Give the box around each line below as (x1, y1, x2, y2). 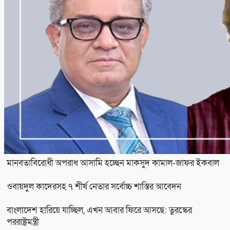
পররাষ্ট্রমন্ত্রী (7, 216, 39, 228)
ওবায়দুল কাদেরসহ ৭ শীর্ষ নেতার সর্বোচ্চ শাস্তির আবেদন (7, 180, 181, 193)
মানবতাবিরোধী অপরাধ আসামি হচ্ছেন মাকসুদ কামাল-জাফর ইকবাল (7, 157, 219, 169)
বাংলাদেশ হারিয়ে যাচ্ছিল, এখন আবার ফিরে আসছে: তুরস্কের (7, 204, 192, 216)
